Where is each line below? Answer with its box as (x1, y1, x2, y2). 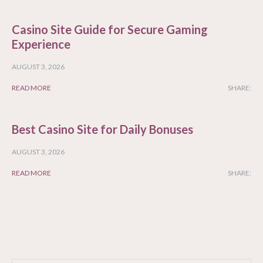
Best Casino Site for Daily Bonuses (12, 122, 193, 137)
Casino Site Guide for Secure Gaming (12, 22, 208, 37)
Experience (12, 37, 70, 52)
